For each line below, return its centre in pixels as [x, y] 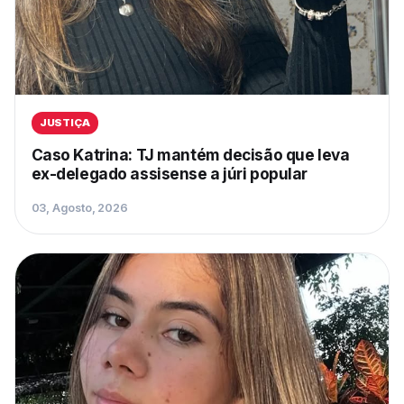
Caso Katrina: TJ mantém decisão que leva [190, 154]
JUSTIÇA [64, 123]
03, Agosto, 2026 [79, 207]
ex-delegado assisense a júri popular [170, 173]
